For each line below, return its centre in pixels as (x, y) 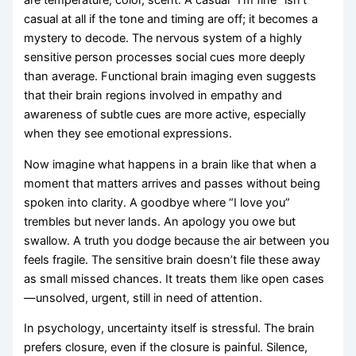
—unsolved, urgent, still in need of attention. (143, 298)
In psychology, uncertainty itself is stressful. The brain (170, 329)
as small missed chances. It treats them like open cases (174, 279)
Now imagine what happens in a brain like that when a (170, 164)
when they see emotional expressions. (128, 134)
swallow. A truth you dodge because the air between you (177, 240)
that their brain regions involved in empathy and (153, 96)
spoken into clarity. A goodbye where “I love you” (157, 202)
